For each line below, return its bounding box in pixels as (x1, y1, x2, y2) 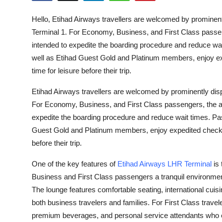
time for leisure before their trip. (32, 66, 131, 75)
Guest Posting (7, 31, 60, 41)
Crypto (7, 55, 34, 65)
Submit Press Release (7, 7, 88, 17)
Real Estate (7, 177, 50, 187)
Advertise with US (7, 80, 75, 90)
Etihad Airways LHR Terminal (117, 160, 212, 168)
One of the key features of (32, 160, 117, 168)
